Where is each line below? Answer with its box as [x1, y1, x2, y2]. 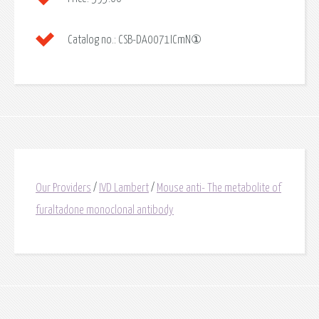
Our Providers [36, 182, 91, 194]
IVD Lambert [99, 182, 149, 194]
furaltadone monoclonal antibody [36, 204, 174, 216]
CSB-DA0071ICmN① [116, 34, 202, 46]
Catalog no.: [68, 34, 116, 46]
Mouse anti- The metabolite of [157, 182, 281, 194]
